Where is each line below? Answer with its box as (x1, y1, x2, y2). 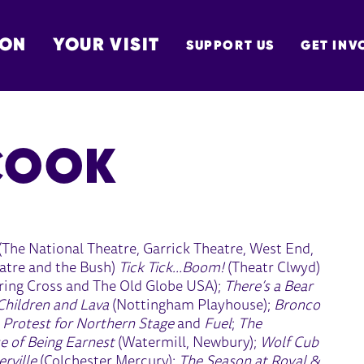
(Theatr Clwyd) (227, 261, 321, 276)
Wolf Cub (260, 336, 319, 351)
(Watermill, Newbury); (115, 336, 261, 351)
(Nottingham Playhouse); (109, 298, 271, 314)
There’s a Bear (224, 279, 314, 295)
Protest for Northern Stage (2, 317, 175, 332)
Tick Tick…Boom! (115, 261, 228, 276)
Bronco (271, 298, 321, 314)
